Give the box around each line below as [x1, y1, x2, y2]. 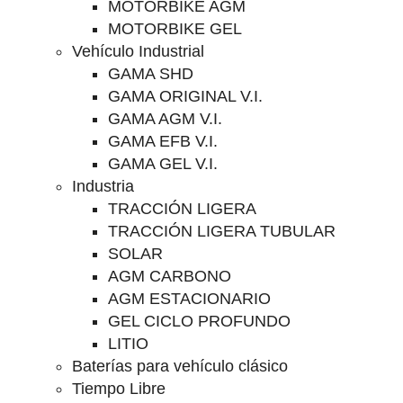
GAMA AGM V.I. [108, 110, 222, 128]
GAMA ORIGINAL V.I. [108, 87, 263, 105]
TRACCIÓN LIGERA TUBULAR [108, 222, 336, 240]
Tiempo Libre [72, 380, 166, 398]
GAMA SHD [108, 65, 193, 83]
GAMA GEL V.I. [108, 155, 218, 173]
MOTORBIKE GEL [108, 20, 242, 38]
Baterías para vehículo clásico [72, 357, 288, 375]
